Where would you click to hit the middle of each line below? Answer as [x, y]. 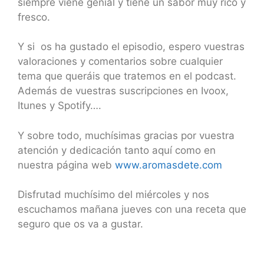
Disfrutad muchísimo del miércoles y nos [113, 194]
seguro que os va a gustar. [80, 224]
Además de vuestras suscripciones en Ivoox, [123, 91]
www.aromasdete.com [169, 165]
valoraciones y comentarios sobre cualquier [120, 61]
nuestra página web [66, 165]
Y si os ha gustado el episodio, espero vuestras [131, 47]
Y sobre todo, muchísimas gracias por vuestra [126, 135]
